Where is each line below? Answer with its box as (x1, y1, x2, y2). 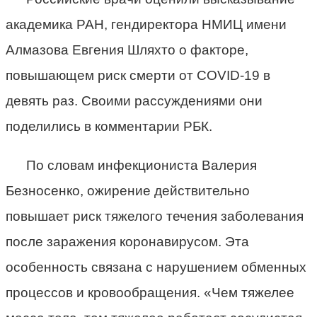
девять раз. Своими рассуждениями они (6, 93, 263, 108)
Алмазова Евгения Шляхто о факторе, (6, 42, 248, 57)
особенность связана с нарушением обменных (6, 259, 306, 275)
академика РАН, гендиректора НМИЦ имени (6, 16, 287, 32)
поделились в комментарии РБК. (6, 118, 212, 134)
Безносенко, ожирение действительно (6, 183, 250, 198)
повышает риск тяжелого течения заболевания (6, 208, 304, 224)
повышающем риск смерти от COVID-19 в (6, 67, 270, 83)
